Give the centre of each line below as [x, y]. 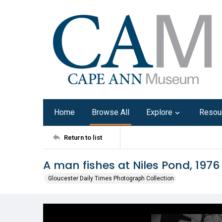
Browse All [111, 112]
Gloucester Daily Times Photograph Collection [111, 178]
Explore [159, 112]
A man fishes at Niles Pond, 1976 [131, 165]
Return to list [83, 137]
